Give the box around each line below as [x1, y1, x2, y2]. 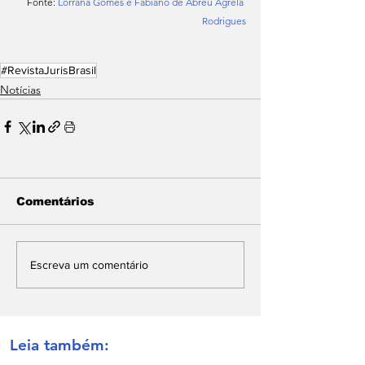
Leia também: [10, 336, 109, 354]
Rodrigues [202, 15, 246, 27]
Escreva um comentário [30, 257, 148, 271]
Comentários [16, 195, 95, 208]
